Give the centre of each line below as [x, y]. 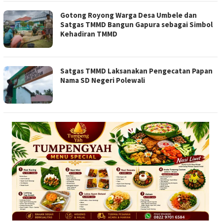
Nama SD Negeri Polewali [103, 80]
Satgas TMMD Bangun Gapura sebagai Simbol [136, 25]
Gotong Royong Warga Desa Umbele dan [129, 15]
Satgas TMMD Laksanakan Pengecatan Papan [136, 71]
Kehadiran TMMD [89, 34]
